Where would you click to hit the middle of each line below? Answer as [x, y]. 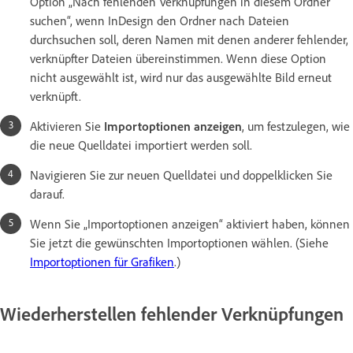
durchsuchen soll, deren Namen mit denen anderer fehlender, [189, 40]
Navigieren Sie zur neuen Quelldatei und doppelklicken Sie [181, 175]
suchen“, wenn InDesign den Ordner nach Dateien [160, 21]
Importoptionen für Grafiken [102, 262]
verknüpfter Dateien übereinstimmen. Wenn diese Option [178, 59]
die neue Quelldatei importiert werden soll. [141, 145]
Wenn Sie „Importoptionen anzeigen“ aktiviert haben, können [190, 224]
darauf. [47, 194]
